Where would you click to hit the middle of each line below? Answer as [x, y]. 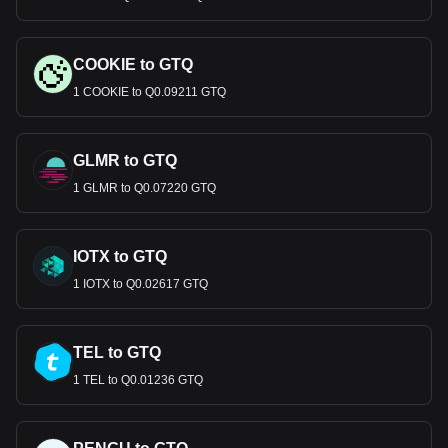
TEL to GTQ [117, 352]
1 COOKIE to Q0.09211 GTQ [149, 92]
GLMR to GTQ [125, 160]
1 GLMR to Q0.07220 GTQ [144, 188]
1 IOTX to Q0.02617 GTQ [140, 284]
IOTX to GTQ [120, 256]
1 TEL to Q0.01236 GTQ [138, 380]
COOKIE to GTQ [133, 64]
